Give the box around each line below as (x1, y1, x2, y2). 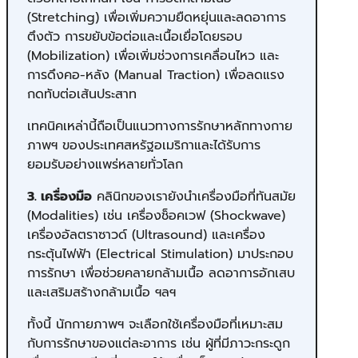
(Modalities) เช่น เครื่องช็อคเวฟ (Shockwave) (27, 205, 285, 225)
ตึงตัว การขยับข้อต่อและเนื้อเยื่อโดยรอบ (27, 26, 242, 46)
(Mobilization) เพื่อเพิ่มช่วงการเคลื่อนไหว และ (27, 46, 279, 66)
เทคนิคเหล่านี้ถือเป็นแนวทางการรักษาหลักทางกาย (27, 116, 292, 136)
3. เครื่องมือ (27, 186, 92, 206)
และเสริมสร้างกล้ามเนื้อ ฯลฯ (27, 282, 176, 302)
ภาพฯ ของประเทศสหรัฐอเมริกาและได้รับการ (27, 135, 261, 155)
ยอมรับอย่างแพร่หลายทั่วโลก (27, 154, 183, 174)
